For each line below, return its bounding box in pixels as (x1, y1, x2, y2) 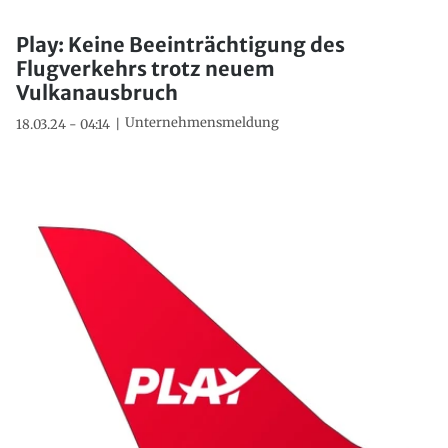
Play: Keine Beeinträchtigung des (16, 32, 345, 58)
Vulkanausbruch (16, 80, 178, 106)
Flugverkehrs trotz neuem (16, 56, 275, 82)
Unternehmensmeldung (125, 114, 279, 132)
